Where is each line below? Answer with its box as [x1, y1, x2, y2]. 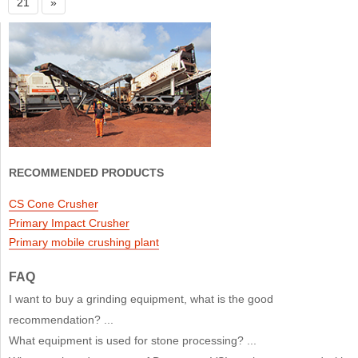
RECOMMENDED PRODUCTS [9, 165, 164, 179]
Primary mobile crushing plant [9, 235, 159, 249]
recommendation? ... [9, 312, 113, 326]
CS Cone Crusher [9, 197, 98, 210]
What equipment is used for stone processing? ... [9, 333, 257, 347]
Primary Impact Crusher [9, 216, 129, 229]
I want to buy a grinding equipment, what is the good [9, 292, 273, 305]
